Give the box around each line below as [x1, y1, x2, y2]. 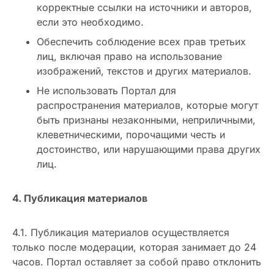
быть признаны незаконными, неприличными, [37, 114, 256, 127]
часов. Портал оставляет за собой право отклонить [12, 256, 261, 268]
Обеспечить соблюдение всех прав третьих [37, 35, 246, 48]
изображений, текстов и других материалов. [37, 65, 251, 78]
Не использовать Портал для [37, 84, 176, 97]
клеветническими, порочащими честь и [37, 128, 225, 141]
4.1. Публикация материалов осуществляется [12, 226, 229, 239]
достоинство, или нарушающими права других [37, 143, 261, 156]
